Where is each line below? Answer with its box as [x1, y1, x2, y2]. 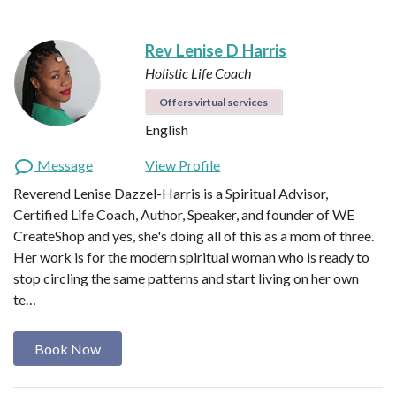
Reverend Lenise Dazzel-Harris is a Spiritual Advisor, [13, 185, 328, 202]
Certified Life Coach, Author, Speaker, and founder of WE [13, 206, 354, 224]
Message [34, 156, 93, 174]
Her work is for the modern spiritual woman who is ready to [13, 248, 369, 266]
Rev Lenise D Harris [145, 41, 287, 61]
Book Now [34, 339, 101, 357]
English [145, 121, 189, 139]
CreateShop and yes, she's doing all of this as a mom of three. [13, 227, 374, 245]
